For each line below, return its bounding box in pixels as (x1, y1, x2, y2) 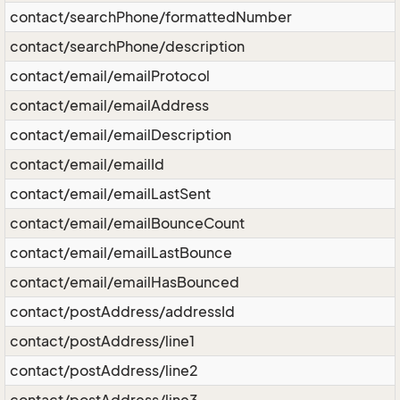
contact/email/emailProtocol (10, 67, 210, 85)
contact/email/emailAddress (10, 96, 209, 114)
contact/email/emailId (10, 155, 164, 173)
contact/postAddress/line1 (10, 332, 195, 350)
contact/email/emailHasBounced (10, 273, 239, 291)
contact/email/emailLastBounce (10, 244, 232, 262)
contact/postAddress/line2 (10, 362, 198, 379)
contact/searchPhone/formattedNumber (10, 8, 292, 26)
